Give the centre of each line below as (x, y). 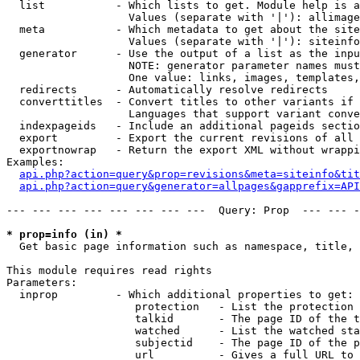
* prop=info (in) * (64, 234)
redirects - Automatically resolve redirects (167, 90)
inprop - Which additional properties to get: (180, 295)
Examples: (35, 162)
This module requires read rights (109, 270)
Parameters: (42, 282)
